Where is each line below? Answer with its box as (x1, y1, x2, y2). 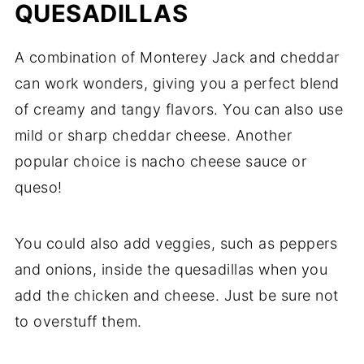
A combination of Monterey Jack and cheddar (14, 48, 340, 66)
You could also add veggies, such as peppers (14, 234, 338, 252)
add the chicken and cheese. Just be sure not (14, 286, 339, 304)
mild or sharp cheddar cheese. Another (14, 126, 292, 144)
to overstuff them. (14, 312, 142, 330)
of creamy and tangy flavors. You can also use (14, 100, 344, 118)
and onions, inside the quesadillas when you (14, 260, 328, 278)
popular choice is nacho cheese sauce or (14, 152, 307, 170)
